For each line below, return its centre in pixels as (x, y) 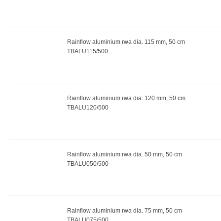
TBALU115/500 (87, 51)
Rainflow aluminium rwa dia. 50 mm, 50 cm (124, 154)
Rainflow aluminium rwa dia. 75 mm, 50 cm (124, 211)
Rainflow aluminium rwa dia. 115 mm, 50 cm (126, 42)
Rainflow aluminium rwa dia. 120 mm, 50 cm (126, 98)
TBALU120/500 (88, 108)
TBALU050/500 (88, 164)
